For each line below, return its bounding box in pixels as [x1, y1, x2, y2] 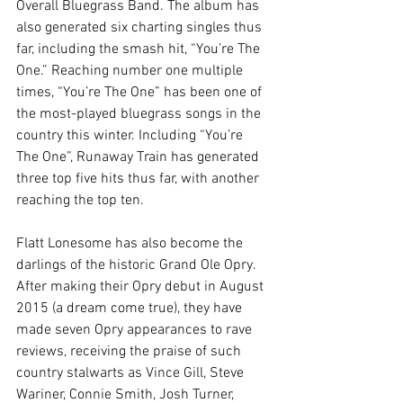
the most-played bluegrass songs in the [16, 105, 264, 124]
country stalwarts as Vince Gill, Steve [16, 364, 247, 383]
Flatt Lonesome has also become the [16, 235, 246, 254]
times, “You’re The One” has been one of [16, 84, 265, 103]
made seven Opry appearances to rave [16, 321, 255, 340]
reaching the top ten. [16, 192, 144, 210]
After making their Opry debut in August [16, 278, 267, 297]
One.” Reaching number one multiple [16, 62, 246, 81]
